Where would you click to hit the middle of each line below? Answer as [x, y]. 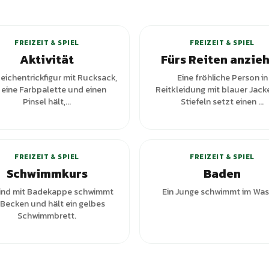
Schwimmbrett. [47, 216]
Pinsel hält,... [47, 101]
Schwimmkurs [47, 174]
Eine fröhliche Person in [222, 77]
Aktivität [47, 59]
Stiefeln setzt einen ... [222, 101]
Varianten [96, 10]
